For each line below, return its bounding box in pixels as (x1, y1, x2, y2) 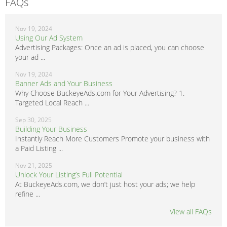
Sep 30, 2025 (15, 116, 52, 125)
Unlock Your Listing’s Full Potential (15, 170, 123, 180)
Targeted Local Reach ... (15, 98, 89, 108)
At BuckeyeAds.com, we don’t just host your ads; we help (15, 179, 195, 190)
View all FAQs (170, 207, 212, 217)
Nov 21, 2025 (15, 161, 52, 170)
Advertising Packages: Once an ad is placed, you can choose (15, 43, 204, 53)
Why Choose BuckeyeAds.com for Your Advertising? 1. (15, 88, 184, 98)
